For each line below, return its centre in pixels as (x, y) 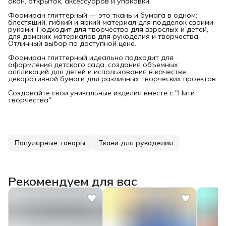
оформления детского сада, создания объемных (93, 64)
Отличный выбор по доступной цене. (72, 43)
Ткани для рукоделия (136, 143)
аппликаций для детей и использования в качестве (97, 71)
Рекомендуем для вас (73, 181)
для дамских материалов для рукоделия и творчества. (104, 36)
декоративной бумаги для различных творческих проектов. (113, 78)
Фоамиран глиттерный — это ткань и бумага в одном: (103, 15)
